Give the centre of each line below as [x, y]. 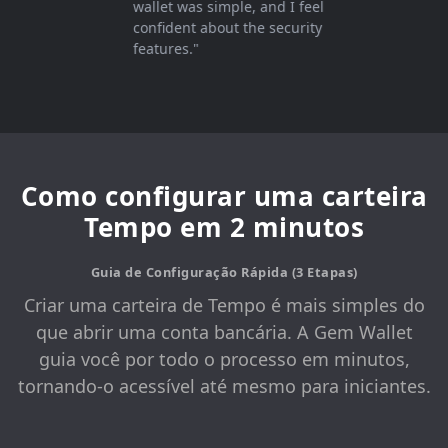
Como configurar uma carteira [224, 196]
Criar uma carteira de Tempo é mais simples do [224, 305]
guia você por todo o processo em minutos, [224, 359]
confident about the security [206, 27]
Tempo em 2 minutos [224, 227]
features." [144, 48]
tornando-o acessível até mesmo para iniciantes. [224, 386]
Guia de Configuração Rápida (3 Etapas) [224, 272]
